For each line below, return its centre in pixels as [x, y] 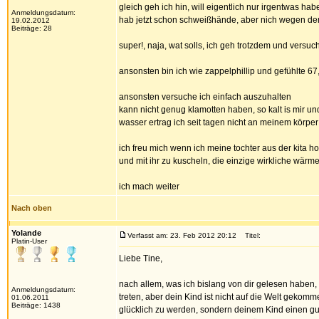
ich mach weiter [149, 187]
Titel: [250, 235]
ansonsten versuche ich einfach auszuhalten [205, 97]
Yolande [26, 233]
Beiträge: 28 [32, 28]
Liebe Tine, [141, 258]
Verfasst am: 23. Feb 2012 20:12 [182, 235]
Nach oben [32, 208]
